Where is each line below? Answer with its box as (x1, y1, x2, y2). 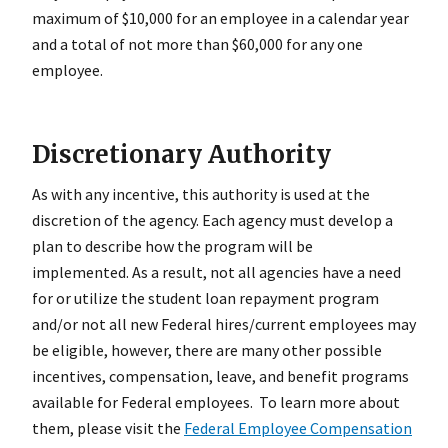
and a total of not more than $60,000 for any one (32, 34, 363, 55)
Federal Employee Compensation (184, 418, 412, 439)
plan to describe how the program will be (32, 236, 313, 257)
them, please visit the (32, 418, 184, 439)
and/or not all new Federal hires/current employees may (32, 314, 416, 335)
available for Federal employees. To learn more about (32, 392, 400, 413)
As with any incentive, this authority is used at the (32, 184, 370, 205)
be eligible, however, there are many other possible (32, 340, 382, 361)
